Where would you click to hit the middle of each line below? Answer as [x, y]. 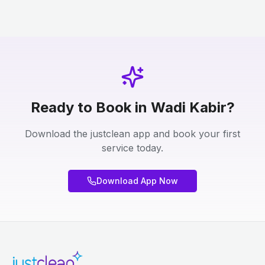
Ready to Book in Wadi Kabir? [132, 107]
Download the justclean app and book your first [132, 134]
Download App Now [137, 181]
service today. [132, 148]
